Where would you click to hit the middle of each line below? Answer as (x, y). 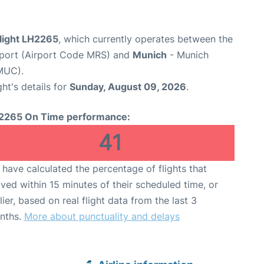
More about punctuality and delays (102, 217)
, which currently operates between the (146, 39)
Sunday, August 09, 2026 (128, 87)
